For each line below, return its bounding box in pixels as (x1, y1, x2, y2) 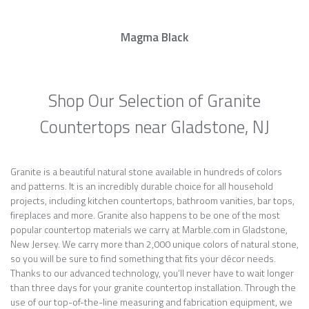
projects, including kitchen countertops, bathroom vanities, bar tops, (10, 193, 295, 208)
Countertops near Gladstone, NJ (39, 114, 270, 140)
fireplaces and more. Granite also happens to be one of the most (10, 208, 280, 222)
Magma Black (121, 28, 188, 46)
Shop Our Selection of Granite (48, 88, 261, 114)
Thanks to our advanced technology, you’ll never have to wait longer (10, 266, 294, 280)
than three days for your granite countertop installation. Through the (10, 280, 296, 295)
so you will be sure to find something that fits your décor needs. (10, 251, 276, 266)
